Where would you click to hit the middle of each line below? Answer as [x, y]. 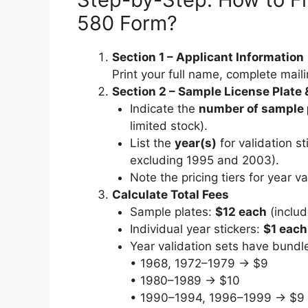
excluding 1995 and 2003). [204, 160]
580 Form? [127, 23]
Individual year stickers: [196, 229]
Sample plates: [172, 212]
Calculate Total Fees [170, 195]
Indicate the [164, 109]
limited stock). [168, 126]
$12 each [241, 212]
